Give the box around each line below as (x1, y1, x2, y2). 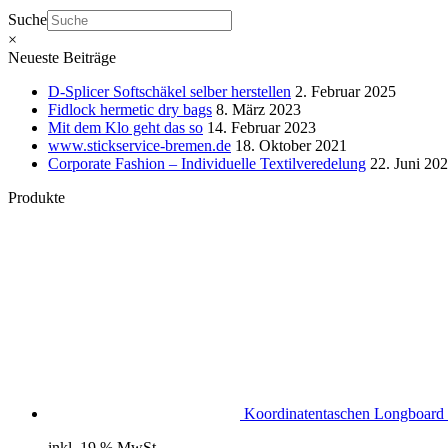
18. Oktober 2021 (235, 136, 347, 154)
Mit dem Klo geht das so (48, 118, 203, 136)
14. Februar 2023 (207, 118, 316, 136)
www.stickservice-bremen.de (48, 136, 231, 154)
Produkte (8, 188, 65, 206)
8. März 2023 (216, 100, 301, 118)
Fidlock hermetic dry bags (48, 100, 212, 118)
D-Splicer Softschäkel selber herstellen (48, 82, 291, 100)
